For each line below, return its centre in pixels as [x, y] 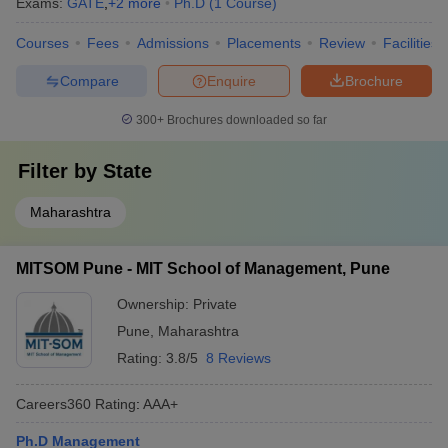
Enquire [231, 80]
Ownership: [155, 304]
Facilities [410, 43]
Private [215, 304]
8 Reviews [238, 358]
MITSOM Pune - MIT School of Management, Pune [203, 268]
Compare [89, 80]
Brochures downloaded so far [245, 120]
